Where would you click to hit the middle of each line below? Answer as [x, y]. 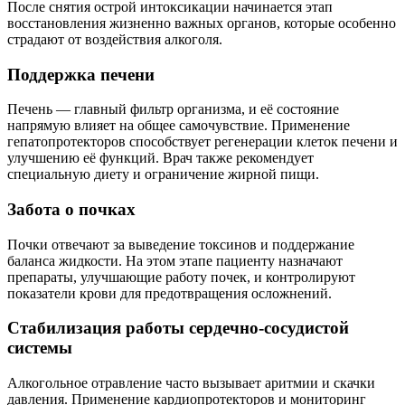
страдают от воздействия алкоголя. [115, 39]
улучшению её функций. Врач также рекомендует [160, 158]
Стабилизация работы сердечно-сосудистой [178, 328]
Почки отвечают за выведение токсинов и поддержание [181, 244]
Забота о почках [71, 210]
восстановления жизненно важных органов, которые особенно [202, 23]
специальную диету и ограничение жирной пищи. [163, 174]
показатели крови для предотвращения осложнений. [170, 293]
